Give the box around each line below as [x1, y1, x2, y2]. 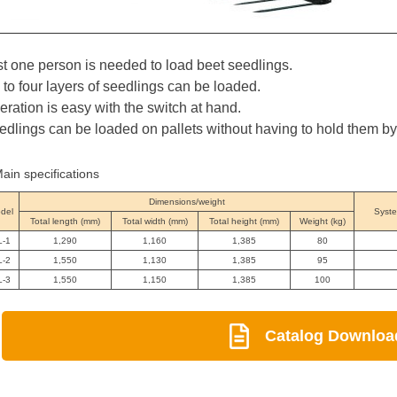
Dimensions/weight [148, 197, 225, 207]
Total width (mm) [121, 216, 188, 227]
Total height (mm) [209, 216, 280, 227]
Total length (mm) [30, 216, 101, 227]
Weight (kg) [299, 216, 346, 227]
